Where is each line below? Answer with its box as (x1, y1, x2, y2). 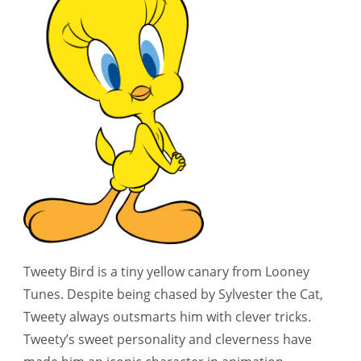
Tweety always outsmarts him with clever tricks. (23, 308, 311, 326)
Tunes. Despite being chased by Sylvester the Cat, (23, 285, 323, 304)
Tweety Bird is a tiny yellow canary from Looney (23, 263, 309, 281)
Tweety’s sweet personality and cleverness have (23, 330, 312, 349)
